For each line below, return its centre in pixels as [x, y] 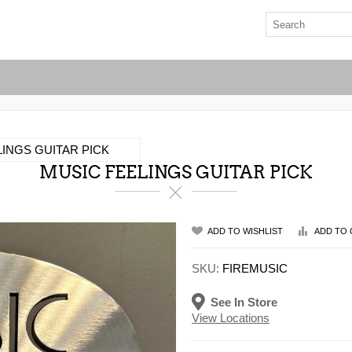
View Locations [231, 317]
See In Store [244, 302]
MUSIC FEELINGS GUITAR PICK [176, 172]
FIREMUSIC [255, 268]
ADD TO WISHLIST [245, 231]
